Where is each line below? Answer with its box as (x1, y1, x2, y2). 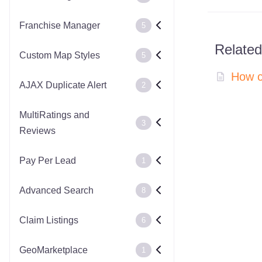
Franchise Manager (19, 20, 100, 30)
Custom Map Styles (19, 50, 100, 60)
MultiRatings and (19, 110, 89, 120)
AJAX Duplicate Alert (19, 80, 106, 90)
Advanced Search (19, 185, 94, 195)
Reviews (19, 126, 56, 136)
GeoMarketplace (19, 245, 88, 255)
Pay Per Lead (19, 156, 76, 166)
